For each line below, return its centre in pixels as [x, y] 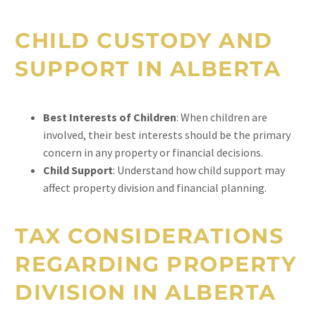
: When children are [222, 117]
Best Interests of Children [110, 117]
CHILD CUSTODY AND [144, 41]
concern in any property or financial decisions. [153, 152]
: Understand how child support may [199, 170]
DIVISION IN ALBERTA [146, 292]
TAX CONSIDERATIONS [149, 236]
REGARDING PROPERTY [156, 264]
